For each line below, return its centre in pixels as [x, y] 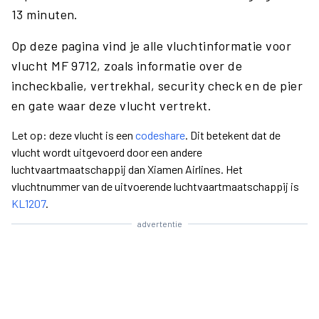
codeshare [160, 135]
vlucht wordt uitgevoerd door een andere [107, 152]
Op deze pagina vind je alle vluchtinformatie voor [152, 46]
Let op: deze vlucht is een [73, 135]
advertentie [159, 224]
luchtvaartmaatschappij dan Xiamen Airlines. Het [127, 169]
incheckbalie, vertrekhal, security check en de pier [157, 85]
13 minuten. [45, 14]
